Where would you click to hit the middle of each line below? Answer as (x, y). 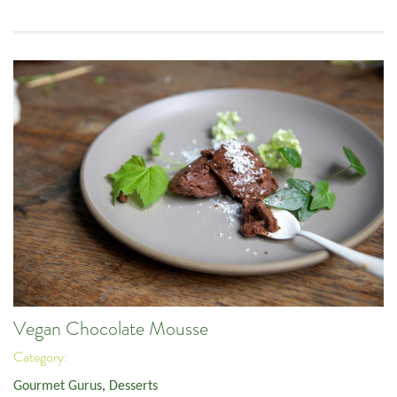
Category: (42, 358)
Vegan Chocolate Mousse (111, 328)
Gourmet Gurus (58, 386)
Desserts (133, 386)
